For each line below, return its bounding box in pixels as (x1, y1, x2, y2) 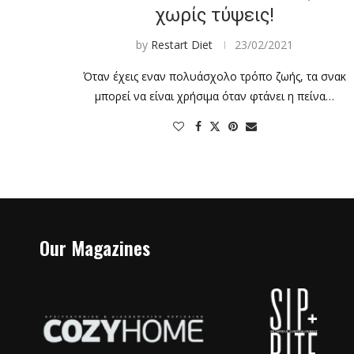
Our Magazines (40, 232, 150, 262)
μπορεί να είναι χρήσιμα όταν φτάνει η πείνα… (95, 88, 335, 104)
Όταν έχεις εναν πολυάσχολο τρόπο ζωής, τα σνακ (83, 68, 347, 84)
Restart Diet (151, 36, 213, 52)
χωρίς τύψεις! (155, 3, 275, 26)
